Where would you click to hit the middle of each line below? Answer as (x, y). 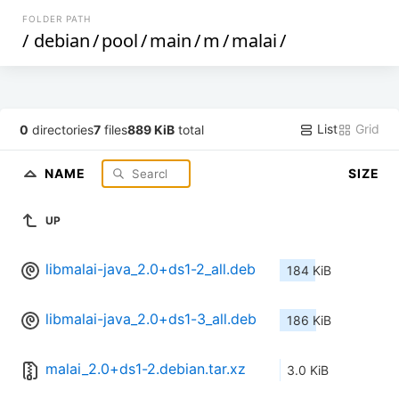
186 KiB (309, 321)
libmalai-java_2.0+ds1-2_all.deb (151, 269)
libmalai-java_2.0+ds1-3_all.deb (151, 319)
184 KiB (309, 271)
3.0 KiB (308, 370)
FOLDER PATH (57, 19)
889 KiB (151, 129)
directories (61, 129)
